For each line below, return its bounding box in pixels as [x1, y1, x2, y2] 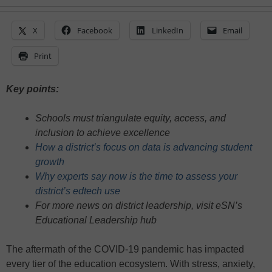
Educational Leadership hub [35, 215, 157, 226]
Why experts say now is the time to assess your [35, 171, 237, 182]
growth [35, 157, 64, 168]
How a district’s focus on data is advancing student [35, 142, 252, 153]
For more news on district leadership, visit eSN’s [35, 200, 242, 211]
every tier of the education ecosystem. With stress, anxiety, [6, 259, 255, 270]
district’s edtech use [35, 186, 120, 197]
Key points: [6, 84, 59, 95]
